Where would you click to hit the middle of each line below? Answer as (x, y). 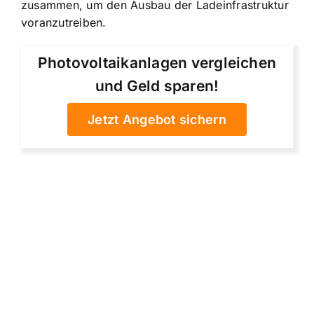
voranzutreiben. (64, 22)
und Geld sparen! (157, 86)
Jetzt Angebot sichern (157, 119)
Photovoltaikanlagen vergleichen (157, 62)
